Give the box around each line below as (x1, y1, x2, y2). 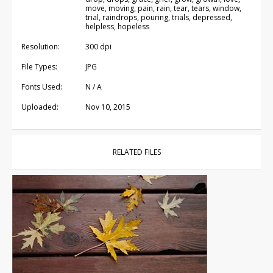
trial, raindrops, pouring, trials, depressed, (85, 12, 232, 23)
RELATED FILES (112, 146, 161, 157)
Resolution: (21, 41, 60, 52)
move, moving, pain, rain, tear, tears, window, (85, 2, 241, 13)
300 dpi (85, 41, 112, 52)
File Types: (21, 61, 57, 72)
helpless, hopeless (85, 21, 149, 32)
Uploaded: (21, 101, 58, 112)
